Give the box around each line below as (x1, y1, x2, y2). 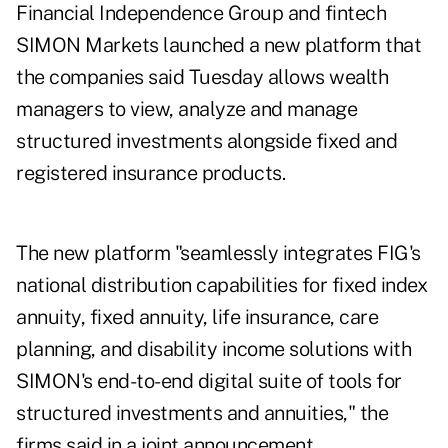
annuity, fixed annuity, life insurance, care (16, 305, 378, 330)
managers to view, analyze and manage (16, 97, 357, 122)
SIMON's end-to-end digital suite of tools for (16, 369, 402, 394)
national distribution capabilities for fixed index (16, 273, 427, 298)
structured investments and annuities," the (16, 401, 388, 426)
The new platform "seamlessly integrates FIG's (16, 241, 421, 266)
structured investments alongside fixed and (16, 129, 397, 154)
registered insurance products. (16, 161, 285, 186)
